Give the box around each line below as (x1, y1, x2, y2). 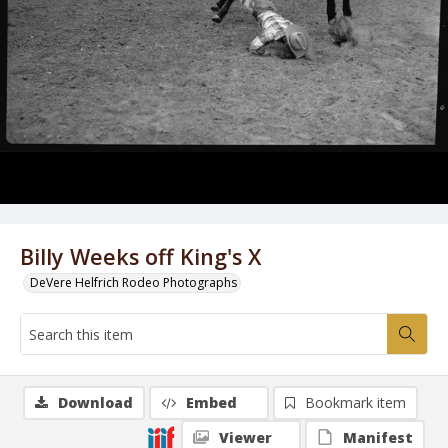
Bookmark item (305, 393, 406, 412)
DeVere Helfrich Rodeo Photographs (30, 274, 237, 291)
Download (58, 393, 133, 412)
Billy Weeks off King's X (20, 242, 261, 271)
